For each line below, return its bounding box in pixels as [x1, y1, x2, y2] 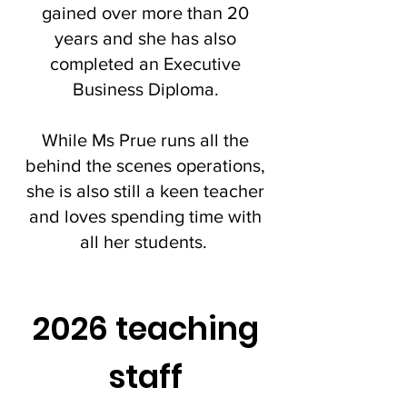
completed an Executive [50, 54, 241, 74]
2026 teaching [32, 306, 259, 351]
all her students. [79, 232, 212, 252]
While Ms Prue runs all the [42, 130, 249, 150]
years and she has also [55, 28, 236, 48]
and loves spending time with [29, 206, 262, 226]
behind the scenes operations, [25, 155, 265, 175]
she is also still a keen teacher [26, 181, 264, 201]
